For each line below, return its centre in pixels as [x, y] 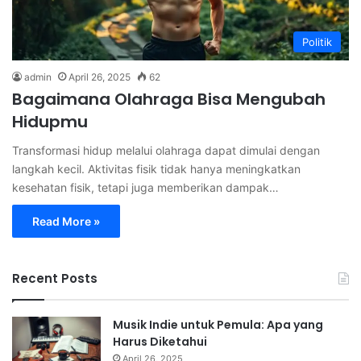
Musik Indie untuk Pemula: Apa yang [218, 325]
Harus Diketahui [160, 342]
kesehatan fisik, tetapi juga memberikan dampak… [145, 188]
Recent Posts [55, 279]
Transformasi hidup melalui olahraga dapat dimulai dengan [166, 151]
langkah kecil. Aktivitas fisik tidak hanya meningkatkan [156, 169]
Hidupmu [50, 122]
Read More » [66, 222]
